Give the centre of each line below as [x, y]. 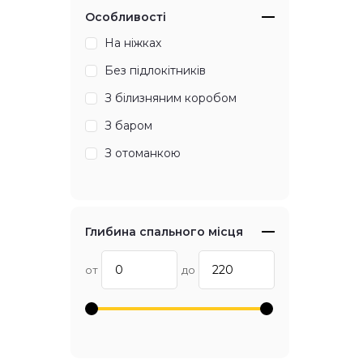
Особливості [126, 17]
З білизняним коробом [171, 98]
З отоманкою [143, 154]
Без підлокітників [155, 71]
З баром [128, 126]
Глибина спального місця [164, 232]
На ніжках [133, 43]
